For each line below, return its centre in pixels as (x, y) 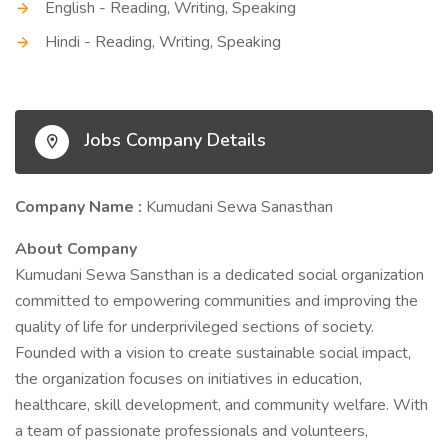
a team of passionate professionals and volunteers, (191, 431)
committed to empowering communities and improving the (216, 301)
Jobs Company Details (172, 140)
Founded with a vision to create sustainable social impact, (213, 353)
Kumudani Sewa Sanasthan (239, 207)
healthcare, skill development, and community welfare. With (221, 405)
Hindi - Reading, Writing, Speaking (163, 42)
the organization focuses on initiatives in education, (188, 379)
